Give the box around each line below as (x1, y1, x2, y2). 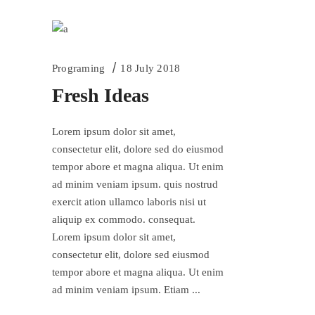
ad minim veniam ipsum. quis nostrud (52, 179, 218, 191)
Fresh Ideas (52, 84, 149, 107)
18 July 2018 (120, 63, 181, 75)
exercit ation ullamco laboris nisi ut (52, 196, 206, 208)
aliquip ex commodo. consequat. (52, 214, 195, 226)
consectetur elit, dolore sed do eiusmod (52, 143, 224, 155)
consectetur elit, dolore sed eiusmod (52, 249, 210, 261)
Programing (52, 63, 105, 75)
